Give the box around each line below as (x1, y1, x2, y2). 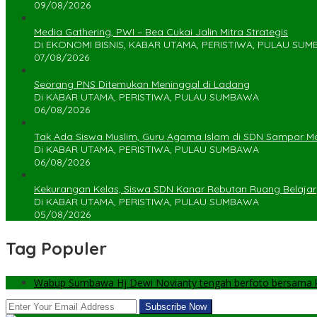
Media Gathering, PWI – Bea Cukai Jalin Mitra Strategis (34, 25, 288, 39)
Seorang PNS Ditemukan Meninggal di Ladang (34, 78, 250, 91)
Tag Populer (6, 238, 107, 260)
